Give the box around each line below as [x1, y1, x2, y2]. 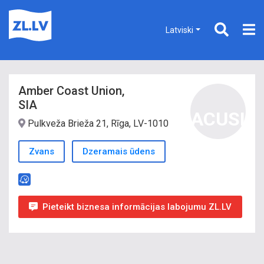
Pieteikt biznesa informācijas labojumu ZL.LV [42, 202, 232, 212]
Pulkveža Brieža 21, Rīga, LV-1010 [25, 118, 169, 129]
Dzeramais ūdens [82, 146, 155, 157]
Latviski [166, 25, 194, 35]
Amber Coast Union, [18, 84, 124, 98]
